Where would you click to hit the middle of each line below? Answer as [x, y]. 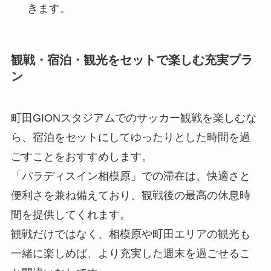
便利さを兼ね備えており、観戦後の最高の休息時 [130, 196]
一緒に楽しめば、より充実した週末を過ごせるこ [130, 254]
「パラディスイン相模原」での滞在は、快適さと [130, 176]
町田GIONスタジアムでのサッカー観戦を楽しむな [133, 118]
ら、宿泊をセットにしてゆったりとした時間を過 [130, 138]
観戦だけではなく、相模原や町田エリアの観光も [130, 234]
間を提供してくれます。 [70, 215]
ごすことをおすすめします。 [81, 157]
